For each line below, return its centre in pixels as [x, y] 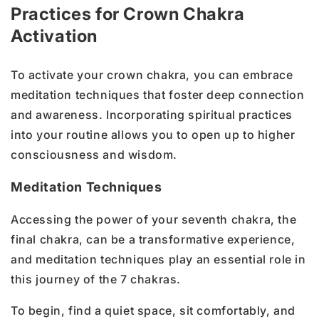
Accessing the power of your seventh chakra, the [154, 219]
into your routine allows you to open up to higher [153, 134]
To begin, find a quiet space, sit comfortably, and [153, 310]
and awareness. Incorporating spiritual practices [152, 114]
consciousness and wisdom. [94, 154]
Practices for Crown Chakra [128, 14]
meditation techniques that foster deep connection [158, 94]
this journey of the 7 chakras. [96, 279]
